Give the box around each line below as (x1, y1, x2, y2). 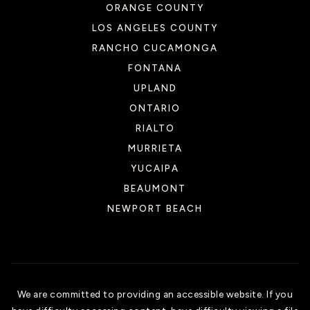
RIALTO (135, 122, 175, 134)
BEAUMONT (124, 183, 186, 194)
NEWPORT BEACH (107, 203, 203, 214)
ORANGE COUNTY (106, 2, 204, 13)
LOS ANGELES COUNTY (92, 22, 218, 33)
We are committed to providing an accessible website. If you (17, 289, 293, 300)
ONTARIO (129, 102, 181, 113)
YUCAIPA (131, 163, 179, 174)
